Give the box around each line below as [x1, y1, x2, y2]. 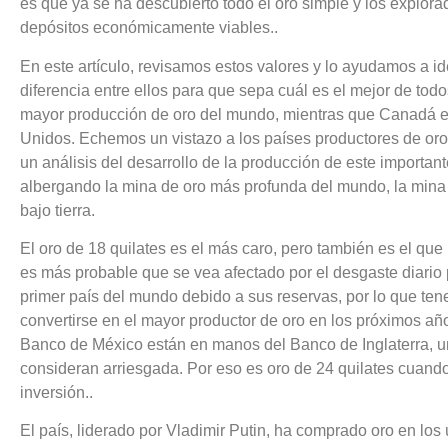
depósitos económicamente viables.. [20, 19, 278, 37]
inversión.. [20, 384, 93, 402]
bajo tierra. [20, 201, 95, 219]
